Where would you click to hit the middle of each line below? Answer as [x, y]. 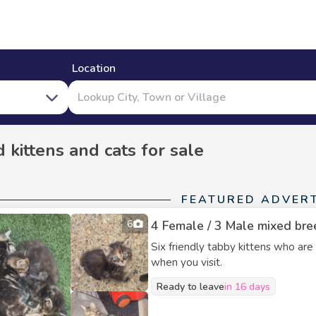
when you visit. [187, 262]
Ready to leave [190, 286]
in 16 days [247, 286]
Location [94, 68]
